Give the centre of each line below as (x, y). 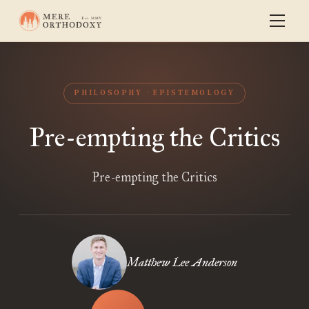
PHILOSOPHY (108, 93)
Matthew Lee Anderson (182, 262)
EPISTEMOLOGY (194, 93)
